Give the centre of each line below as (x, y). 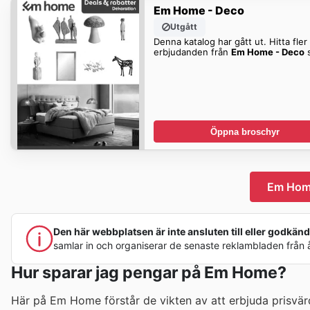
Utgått (183, 26)
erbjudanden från (192, 52)
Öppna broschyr (245, 131)
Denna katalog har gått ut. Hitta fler (230, 41)
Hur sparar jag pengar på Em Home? (149, 273)
